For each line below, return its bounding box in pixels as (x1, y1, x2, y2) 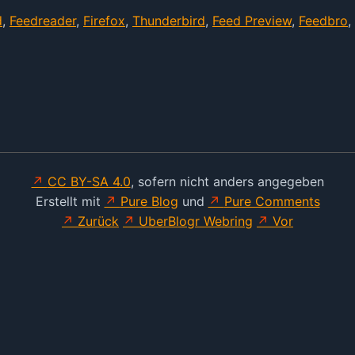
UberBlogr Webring (139, 213, 253, 229)
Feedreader (10, 13, 76, 29)
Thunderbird (132, 13, 205, 29)
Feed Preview (212, 13, 292, 29)
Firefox (83, 13, 125, 29)
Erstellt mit (35, 193, 105, 209)
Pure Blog (120, 193, 178, 209)
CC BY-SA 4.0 (47, 174, 131, 189)
